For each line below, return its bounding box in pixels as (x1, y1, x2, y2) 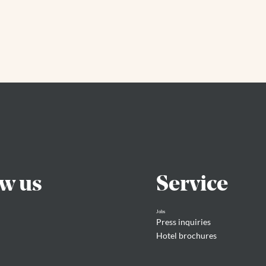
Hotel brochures (156, 230, 217, 240)
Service (156, 173, 228, 196)
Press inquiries (156, 216, 211, 227)
